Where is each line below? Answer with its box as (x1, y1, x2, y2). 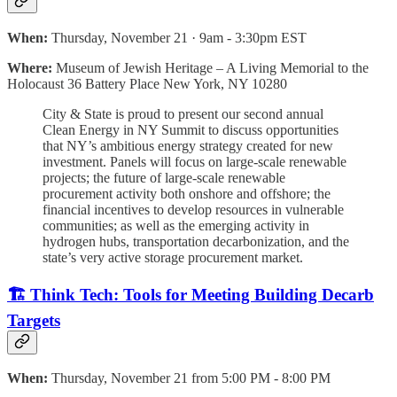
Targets (7, 310, 60, 330)
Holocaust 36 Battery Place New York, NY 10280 (7, 75, 287, 91)
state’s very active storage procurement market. (43, 249, 303, 265)
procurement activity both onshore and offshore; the (43, 185, 331, 201)
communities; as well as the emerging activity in (43, 217, 309, 233)
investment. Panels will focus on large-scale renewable (43, 153, 346, 169)
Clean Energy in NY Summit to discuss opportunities (43, 121, 339, 137)
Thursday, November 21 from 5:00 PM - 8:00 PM (51, 370, 331, 386)
